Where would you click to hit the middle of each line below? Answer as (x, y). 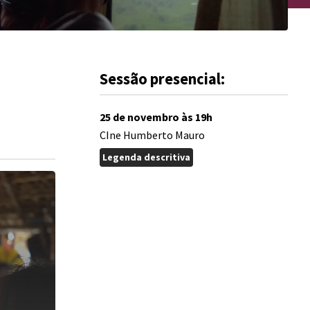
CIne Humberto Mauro (152, 135)
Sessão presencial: (162, 79)
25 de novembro (139, 117)
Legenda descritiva (146, 157)
